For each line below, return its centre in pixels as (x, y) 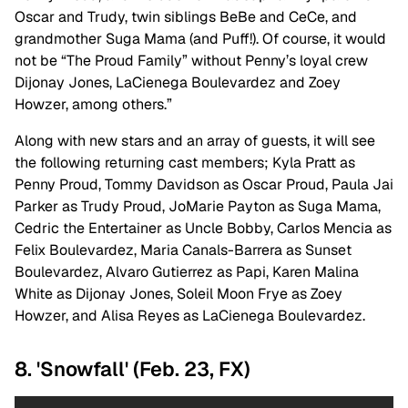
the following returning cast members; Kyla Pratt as (185, 163)
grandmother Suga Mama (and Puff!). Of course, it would (200, 39)
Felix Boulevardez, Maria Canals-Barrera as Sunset (183, 250)
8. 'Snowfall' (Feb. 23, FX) (133, 369)
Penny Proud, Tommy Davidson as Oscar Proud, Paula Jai (204, 185)
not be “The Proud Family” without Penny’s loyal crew (191, 61)
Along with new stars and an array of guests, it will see (195, 141)
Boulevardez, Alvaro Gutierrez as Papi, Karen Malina (187, 272)
